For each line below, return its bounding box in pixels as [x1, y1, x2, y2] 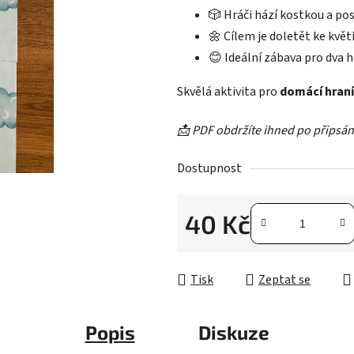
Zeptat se [258, 271, 311, 289]
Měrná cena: [184, 239, 248, 258]
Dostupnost [177, 160, 242, 178]
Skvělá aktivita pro [177, 83, 280, 101]
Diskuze [198, 321, 269, 345]
